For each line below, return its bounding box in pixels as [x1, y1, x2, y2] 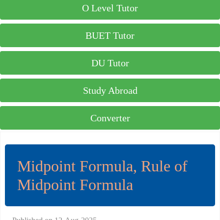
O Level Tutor [82, 2, 138, 13]
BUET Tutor [85, 30, 135, 41]
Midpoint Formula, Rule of [17, 157, 188, 175]
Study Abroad [82, 85, 137, 96]
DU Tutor [91, 57, 129, 68]
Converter [90, 112, 130, 123]
